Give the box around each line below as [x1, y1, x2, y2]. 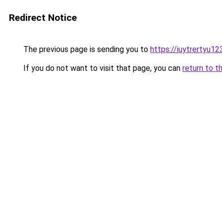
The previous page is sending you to [21, 45, 150, 54]
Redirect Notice [9, 12, 77, 23]
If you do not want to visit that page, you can [21, 63, 182, 73]
